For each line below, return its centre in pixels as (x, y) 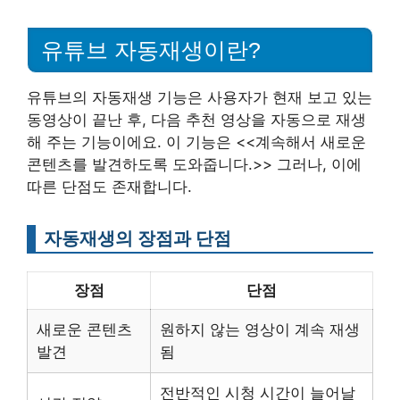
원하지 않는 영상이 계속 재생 (260, 330)
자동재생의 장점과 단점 (137, 238)
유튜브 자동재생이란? (151, 50)
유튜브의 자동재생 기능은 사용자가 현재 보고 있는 (200, 98)
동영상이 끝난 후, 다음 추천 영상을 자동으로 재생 (196, 120)
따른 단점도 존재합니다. (109, 187)
